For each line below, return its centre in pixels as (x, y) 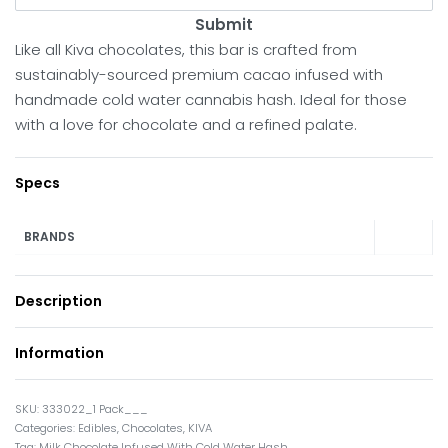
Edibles (97, 428)
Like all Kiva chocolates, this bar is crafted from (186, 49)
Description (58, 300)
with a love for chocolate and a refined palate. (186, 124)
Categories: (46, 428)
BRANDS (50, 236)
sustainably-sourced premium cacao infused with (199, 74)
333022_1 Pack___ (95, 409)
